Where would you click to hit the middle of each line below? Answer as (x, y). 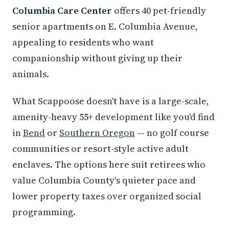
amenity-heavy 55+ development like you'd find (113, 117)
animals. (31, 74)
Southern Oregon (97, 132)
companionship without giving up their (97, 58)
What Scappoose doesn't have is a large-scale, (111, 101)
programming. (44, 212)
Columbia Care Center (62, 10)
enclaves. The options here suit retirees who (109, 164)
